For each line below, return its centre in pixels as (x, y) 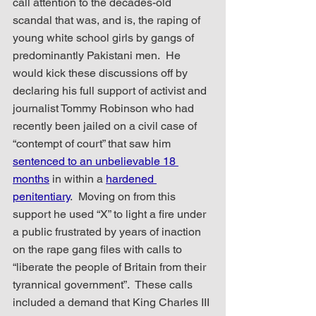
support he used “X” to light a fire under (111, 214)
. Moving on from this (124, 196)
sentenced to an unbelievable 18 (96, 161)
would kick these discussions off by (102, 73)
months (31, 178)
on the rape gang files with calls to (99, 249)
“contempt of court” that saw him (93, 143)
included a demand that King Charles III (113, 302)
